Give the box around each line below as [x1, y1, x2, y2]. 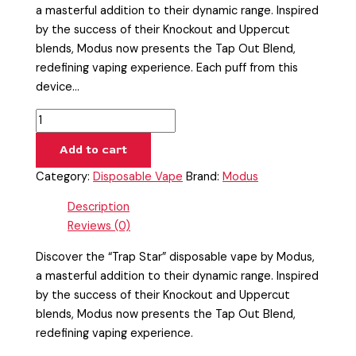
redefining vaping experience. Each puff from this [36, 60, 299, 76]
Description [68, 199, 130, 215]
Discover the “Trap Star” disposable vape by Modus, [36, 249, 315, 265]
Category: [36, 168, 94, 184]
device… [36, 79, 80, 95]
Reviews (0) [68, 219, 131, 234]
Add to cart [60, 141, 128, 157]
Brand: [186, 168, 223, 184]
